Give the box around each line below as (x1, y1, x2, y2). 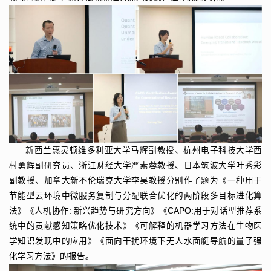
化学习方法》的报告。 (9, 251, 94, 261)
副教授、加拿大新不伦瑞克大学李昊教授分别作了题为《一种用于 (9, 175, 262, 185)
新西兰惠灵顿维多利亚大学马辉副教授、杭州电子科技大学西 (25, 145, 262, 155)
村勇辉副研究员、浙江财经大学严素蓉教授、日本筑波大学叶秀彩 (9, 160, 262, 170)
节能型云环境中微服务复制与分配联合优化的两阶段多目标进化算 (9, 191, 262, 200)
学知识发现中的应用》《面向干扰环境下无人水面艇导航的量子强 (9, 236, 262, 246)
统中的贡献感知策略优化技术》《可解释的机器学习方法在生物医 (9, 221, 262, 230)
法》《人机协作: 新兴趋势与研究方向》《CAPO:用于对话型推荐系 (9, 206, 262, 215)
